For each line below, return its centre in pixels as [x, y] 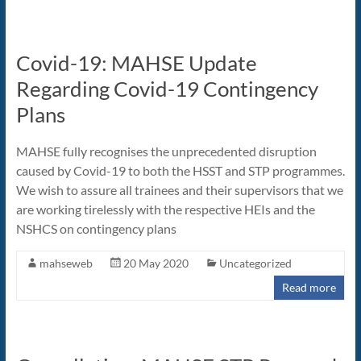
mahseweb [66, 263]
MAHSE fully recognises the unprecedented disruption [166, 151]
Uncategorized [255, 263]
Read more [309, 288]
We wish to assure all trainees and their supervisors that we [179, 190]
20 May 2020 [156, 263]
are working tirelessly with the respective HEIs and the [165, 210]
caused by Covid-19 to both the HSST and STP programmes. [180, 171]
